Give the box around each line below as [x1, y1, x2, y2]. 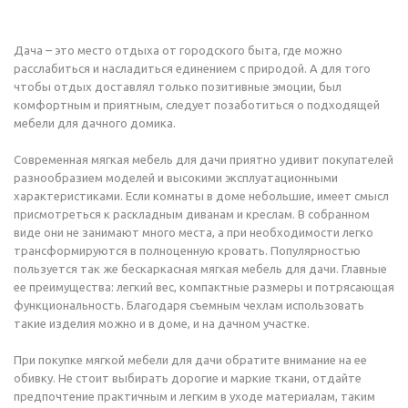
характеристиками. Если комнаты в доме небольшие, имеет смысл [14, 189, 389, 202]
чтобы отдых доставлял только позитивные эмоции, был [14, 80, 342, 93]
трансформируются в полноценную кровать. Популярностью [14, 244, 361, 257]
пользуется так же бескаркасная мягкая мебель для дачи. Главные [14, 262, 387, 275]
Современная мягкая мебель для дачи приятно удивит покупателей [14, 153, 393, 166]
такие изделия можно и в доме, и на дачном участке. [14, 317, 310, 330]
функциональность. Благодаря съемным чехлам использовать [14, 299, 364, 311]
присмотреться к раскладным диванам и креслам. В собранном [14, 208, 370, 220]
